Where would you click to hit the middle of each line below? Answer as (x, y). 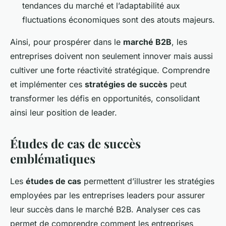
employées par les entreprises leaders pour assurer (107, 195)
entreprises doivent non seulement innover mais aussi (111, 56)
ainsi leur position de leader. (64, 112)
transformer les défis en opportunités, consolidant (105, 98)
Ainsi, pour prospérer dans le (67, 42)
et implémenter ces (47, 84)
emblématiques (53, 158)
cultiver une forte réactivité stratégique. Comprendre (110, 70)
